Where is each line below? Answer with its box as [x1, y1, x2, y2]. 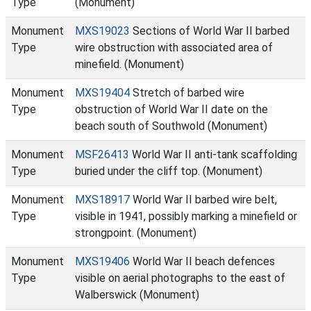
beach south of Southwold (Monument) [75, 119, 267, 133]
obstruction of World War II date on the [75, 103, 268, 116]
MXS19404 [75, 86, 130, 99]
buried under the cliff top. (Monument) [75, 165, 262, 178]
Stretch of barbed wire [130, 86, 244, 99]
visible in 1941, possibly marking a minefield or [75, 210, 297, 223]
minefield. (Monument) [75, 58, 184, 71]
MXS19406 [75, 255, 130, 268]
